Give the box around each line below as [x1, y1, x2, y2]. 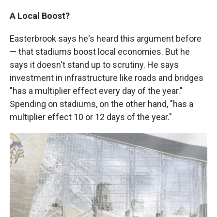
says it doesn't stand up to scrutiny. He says [10, 59, 179, 70]
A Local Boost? [10, 10, 70, 21]
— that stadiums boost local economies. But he [10, 46, 190, 57]
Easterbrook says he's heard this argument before [10, 33, 201, 44]
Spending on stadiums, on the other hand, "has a [10, 98, 193, 109]
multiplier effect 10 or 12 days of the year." [10, 111, 172, 122]
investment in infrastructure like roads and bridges [10, 72, 203, 83]
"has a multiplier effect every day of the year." [10, 85, 183, 96]
